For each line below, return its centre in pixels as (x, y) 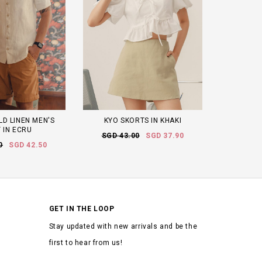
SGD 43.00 (120, 135)
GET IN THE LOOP (82, 208)
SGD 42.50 (28, 145)
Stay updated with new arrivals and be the (123, 226)
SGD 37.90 (165, 135)
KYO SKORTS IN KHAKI (143, 120)
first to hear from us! (86, 242)
